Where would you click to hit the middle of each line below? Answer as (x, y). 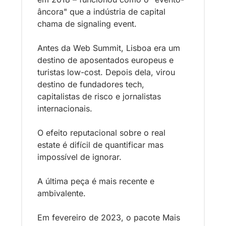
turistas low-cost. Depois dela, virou (106, 72)
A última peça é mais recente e (96, 181)
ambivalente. (63, 193)
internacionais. (66, 108)
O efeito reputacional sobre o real (101, 132)
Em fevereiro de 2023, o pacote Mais (109, 217)
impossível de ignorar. (79, 157)
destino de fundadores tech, (91, 84)
